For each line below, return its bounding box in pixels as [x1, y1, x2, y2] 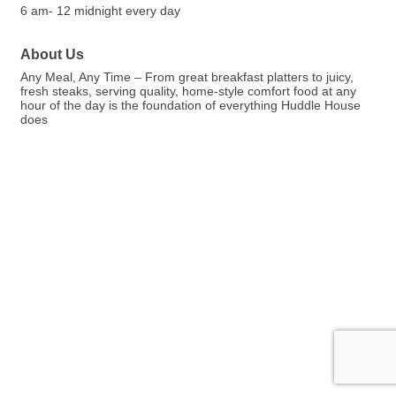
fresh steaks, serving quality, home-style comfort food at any [20, 84, 356, 99]
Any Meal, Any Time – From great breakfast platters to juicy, [20, 70, 354, 85]
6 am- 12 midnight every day [20, 4, 180, 19]
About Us [20, 46, 84, 63]
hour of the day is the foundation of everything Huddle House [20, 98, 361, 113]
